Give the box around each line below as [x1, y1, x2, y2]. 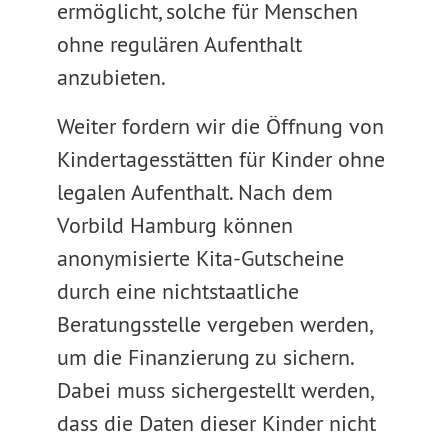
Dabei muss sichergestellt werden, [56, 376, 372, 404]
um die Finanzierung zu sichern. [56, 343, 353, 371]
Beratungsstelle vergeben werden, [56, 310, 371, 338]
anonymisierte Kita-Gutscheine [56, 244, 344, 272]
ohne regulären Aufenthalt [56, 30, 302, 58]
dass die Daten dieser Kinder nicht [56, 409, 376, 437]
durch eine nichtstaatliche [56, 277, 299, 305]
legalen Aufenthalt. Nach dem [56, 178, 333, 206]
